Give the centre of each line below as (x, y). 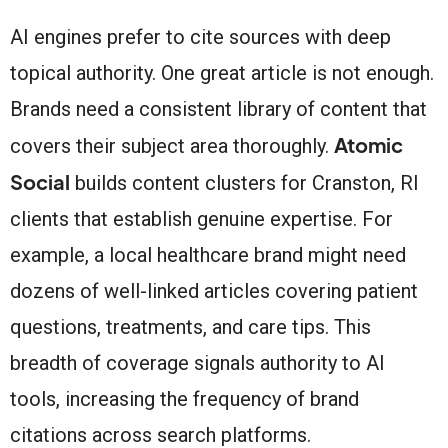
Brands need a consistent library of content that (218, 108)
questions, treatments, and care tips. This (190, 326)
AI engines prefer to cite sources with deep (200, 36)
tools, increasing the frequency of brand (184, 398)
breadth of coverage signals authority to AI (197, 362)
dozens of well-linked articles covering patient (214, 290)
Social (40, 181)
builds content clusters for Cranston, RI (244, 182)
